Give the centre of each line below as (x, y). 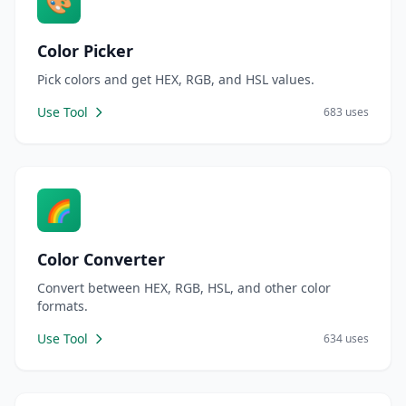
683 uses (346, 112)
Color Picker (85, 51)
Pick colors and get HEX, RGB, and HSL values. (176, 79)
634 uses (346, 338)
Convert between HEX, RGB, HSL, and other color (184, 288)
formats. (63, 306)
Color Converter (101, 259)
